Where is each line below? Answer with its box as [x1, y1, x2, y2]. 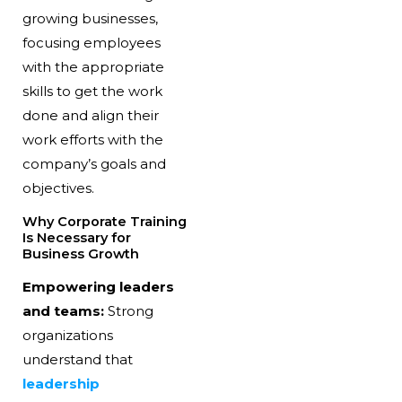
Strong [103, 302, 153, 320]
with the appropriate [22, 58, 164, 76]
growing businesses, [22, 10, 158, 28]
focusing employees [22, 34, 161, 52]
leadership [22, 375, 100, 393]
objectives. [22, 179, 98, 197]
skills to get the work [22, 83, 162, 100]
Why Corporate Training [22, 214, 187, 230]
